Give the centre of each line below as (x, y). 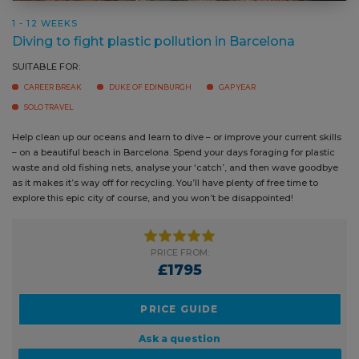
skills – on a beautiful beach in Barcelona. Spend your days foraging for (170, 178)
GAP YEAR (237, 113)
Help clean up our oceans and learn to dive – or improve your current (164, 163)
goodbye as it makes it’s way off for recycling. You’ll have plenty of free (169, 209)
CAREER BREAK (53, 113)
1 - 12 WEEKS (45, 48)
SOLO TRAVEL (48, 133)
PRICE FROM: (173, 278)
